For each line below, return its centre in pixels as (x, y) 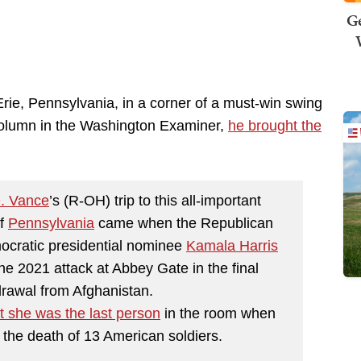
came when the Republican (184, 223)
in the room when (218, 313)
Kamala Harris (232, 245)
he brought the (275, 126)
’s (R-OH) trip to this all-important (155, 200)
